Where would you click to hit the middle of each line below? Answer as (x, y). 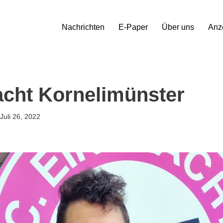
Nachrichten (83, 27)
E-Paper (133, 27)
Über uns (178, 27)
